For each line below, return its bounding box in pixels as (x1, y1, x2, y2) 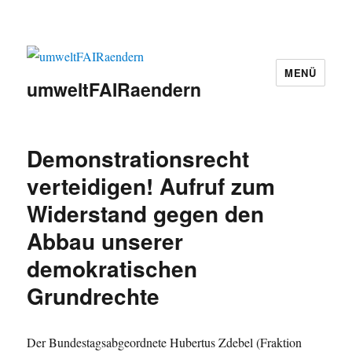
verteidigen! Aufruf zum (27, 170, 276, 203)
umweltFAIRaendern (27, 76, 202, 103)
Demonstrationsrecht (27, 142, 250, 175)
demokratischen (27, 252, 198, 285)
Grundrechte (27, 280, 160, 313)
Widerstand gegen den (27, 197, 265, 230)
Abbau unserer (27, 225, 184, 258)
